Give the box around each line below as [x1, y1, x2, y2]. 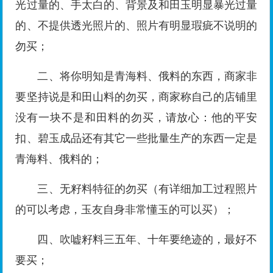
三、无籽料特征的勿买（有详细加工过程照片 [37, 183, 258, 196]
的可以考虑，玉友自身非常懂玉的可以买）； [15, 204, 235, 216]
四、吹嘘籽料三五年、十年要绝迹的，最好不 [37, 233, 258, 246]
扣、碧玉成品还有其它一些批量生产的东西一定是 [15, 132, 258, 145]
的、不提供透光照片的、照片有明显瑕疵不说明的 [15, 19, 258, 32]
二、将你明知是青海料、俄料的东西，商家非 [37, 70, 258, 83]
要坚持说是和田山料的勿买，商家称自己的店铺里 [15, 91, 258, 104]
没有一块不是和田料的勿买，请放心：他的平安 [15, 112, 258, 124]
